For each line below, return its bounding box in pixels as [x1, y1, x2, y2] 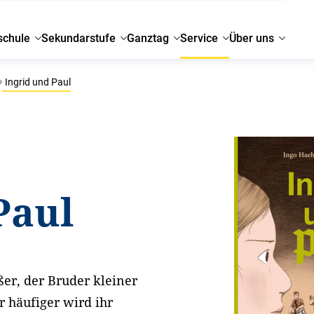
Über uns [229, 32, 275, 45]
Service [180, 32, 219, 45]
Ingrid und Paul [3, 76, 71, 88]
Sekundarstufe [41, 32, 116, 45]
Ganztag [127, 32, 170, 45]
